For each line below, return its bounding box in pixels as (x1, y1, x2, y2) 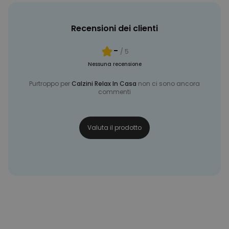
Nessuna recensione (87, 60, 142, 68)
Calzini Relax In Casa (72, 79, 136, 88)
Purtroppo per (29, 79, 72, 88)
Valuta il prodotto (87, 123, 142, 132)
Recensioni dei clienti (71, 22, 158, 34)
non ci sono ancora (136, 79, 200, 88)
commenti (98, 87, 131, 96)
